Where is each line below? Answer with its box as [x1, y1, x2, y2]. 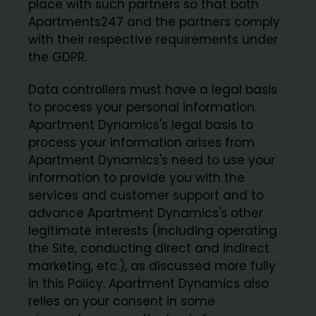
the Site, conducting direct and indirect [28, 240, 270, 257]
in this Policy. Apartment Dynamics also [28, 275, 269, 293]
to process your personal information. [28, 99, 257, 116]
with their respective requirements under [28, 30, 279, 48]
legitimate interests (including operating [28, 222, 278, 240]
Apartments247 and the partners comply [28, 13, 281, 30]
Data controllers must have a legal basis [28, 81, 278, 99]
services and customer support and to [28, 187, 265, 205]
